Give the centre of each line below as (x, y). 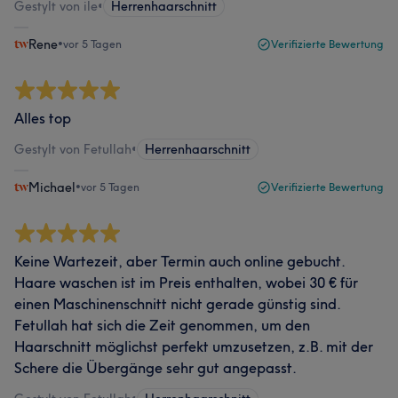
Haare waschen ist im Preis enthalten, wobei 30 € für (186, 283)
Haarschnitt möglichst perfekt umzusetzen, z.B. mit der (194, 346)
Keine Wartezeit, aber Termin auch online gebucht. (179, 261)
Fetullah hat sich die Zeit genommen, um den (162, 325)
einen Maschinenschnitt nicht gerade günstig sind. (177, 304)
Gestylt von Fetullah (73, 149)
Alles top (43, 118)
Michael (52, 187)
